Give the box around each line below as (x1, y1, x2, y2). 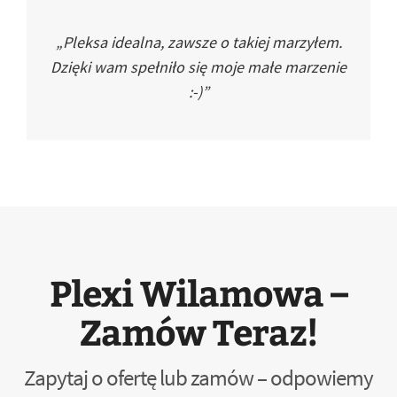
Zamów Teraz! (79, 307, 318, 355)
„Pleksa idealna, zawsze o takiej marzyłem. (55, 32, 342, 52)
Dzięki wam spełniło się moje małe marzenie (51, 57, 346, 77)
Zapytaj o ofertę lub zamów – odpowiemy (24, 363, 373, 392)
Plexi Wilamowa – (50, 268, 347, 316)
